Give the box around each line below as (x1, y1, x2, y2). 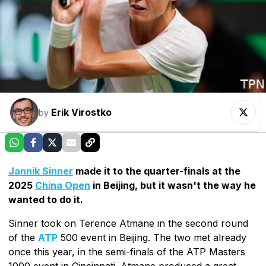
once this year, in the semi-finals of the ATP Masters (8, 245, 245, 258)
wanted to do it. (8, 193, 83, 205)
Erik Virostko (51, 106, 112, 118)
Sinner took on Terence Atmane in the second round (8, 217, 248, 229)
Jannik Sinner (8, 164, 73, 177)
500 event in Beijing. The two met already (58, 231, 246, 243)
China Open (35, 179, 90, 191)
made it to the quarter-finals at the (73, 164, 240, 177)
